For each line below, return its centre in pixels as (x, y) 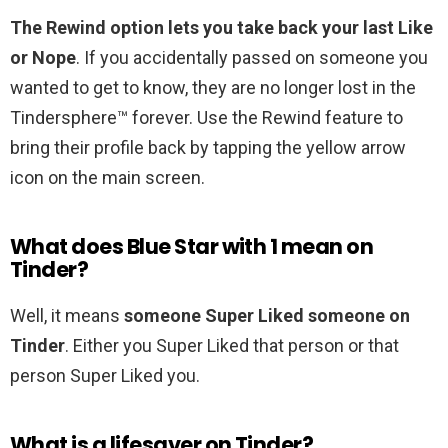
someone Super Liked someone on (267, 316)
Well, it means (67, 316)
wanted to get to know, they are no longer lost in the (213, 88)
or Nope (43, 58)
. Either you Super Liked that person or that (232, 346)
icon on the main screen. (107, 178)
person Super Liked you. (105, 376)
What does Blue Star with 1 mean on (192, 247)
